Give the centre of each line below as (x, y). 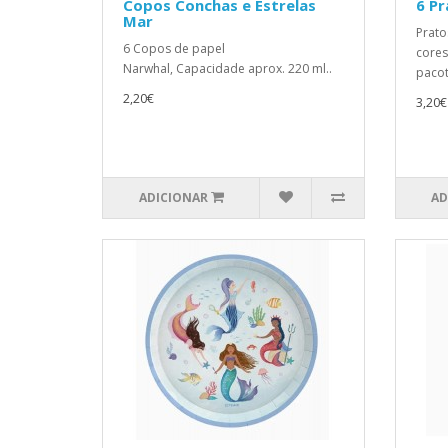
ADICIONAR (173, 197)
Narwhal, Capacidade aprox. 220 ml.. (227, 68)
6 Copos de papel (174, 48)
